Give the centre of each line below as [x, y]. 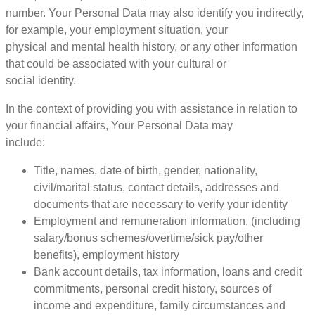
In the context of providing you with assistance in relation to [152, 109]
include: [25, 143]
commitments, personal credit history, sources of [153, 289]
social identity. [41, 81]
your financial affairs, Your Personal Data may [119, 126]
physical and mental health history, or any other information [152, 47]
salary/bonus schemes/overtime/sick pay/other [148, 238]
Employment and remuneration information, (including [167, 221]
